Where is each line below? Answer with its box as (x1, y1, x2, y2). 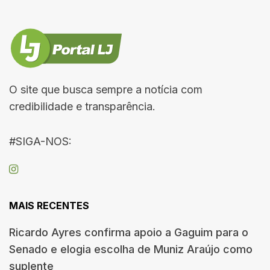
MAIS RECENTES (9, 199, 89, 212)
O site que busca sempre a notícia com (9, 83, 202, 96)
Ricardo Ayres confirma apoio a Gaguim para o (9, 225, 248, 239)
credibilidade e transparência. (9, 99, 155, 113)
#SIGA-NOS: (9, 134, 72, 148)
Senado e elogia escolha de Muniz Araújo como (9, 242, 253, 256)
